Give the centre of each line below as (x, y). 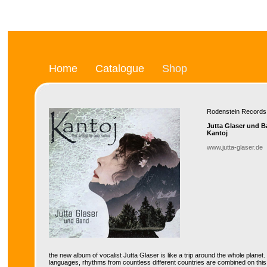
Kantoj (217, 133)
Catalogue (120, 68)
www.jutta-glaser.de (235, 147)
